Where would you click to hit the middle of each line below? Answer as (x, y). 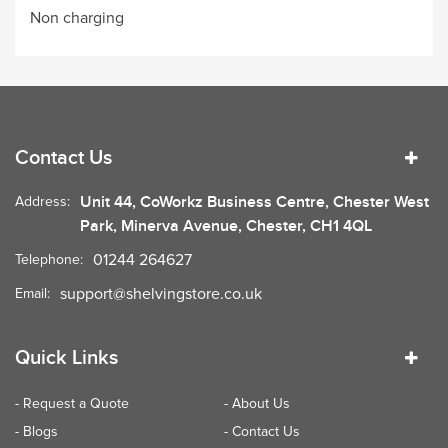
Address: (42, 201)
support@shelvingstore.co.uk (161, 293)
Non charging (77, 17)
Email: (32, 293)
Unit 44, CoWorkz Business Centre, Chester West (254, 201)
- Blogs (36, 431)
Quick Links (66, 357)
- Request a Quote (72, 403)
